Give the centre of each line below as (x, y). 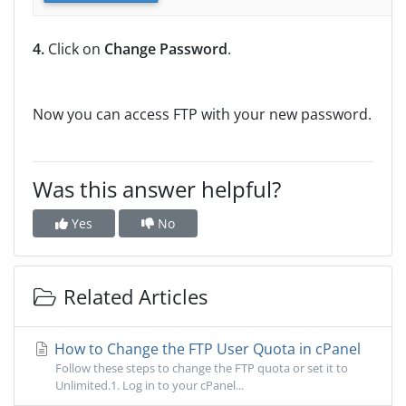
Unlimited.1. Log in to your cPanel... (150, 386)
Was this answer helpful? (157, 189)
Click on (74, 49)
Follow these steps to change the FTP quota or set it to (202, 368)
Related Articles (132, 297)
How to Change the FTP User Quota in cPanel (206, 349)
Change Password (166, 49)
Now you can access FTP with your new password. (202, 115)
